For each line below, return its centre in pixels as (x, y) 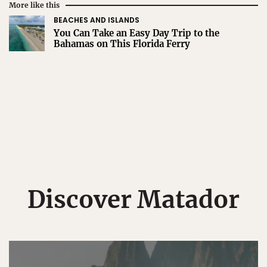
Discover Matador (133, 199)
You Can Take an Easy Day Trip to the (136, 33)
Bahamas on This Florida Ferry (122, 44)
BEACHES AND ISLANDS (97, 20)
